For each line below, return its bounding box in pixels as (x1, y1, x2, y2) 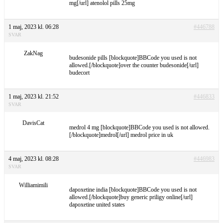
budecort (69, 69, 90, 76)
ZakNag (23, 49, 43, 57)
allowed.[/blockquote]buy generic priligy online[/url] (69, 193, 193, 201)
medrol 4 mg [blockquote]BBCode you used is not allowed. (69, 123, 210, 131)
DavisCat (22, 119, 44, 126)
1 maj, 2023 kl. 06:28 (8, 23, 59, 30)
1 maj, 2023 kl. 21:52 (8, 93, 59, 100)
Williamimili (18, 181, 48, 189)
